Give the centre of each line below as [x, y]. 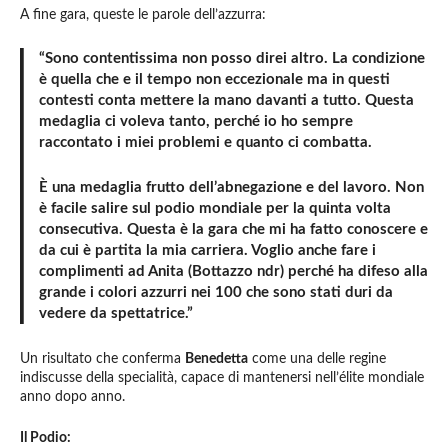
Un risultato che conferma [102, 358]
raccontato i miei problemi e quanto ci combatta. [205, 142]
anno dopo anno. [72, 396]
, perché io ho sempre [279, 121]
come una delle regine [317, 358]
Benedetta [216, 358]
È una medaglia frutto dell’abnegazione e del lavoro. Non [231, 187]
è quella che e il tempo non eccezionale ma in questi [214, 79]
